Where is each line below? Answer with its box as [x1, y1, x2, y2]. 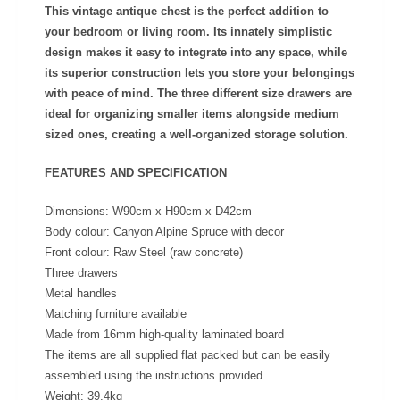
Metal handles [45, 286, 117, 300]
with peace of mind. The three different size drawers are [45, 86, 352, 100]
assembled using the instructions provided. [45, 368, 266, 382]
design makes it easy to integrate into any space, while [45, 45, 347, 59]
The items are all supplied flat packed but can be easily [45, 347, 330, 362]
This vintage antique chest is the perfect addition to [45, 4, 329, 18]
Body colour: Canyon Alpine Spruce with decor [45, 224, 284, 238]
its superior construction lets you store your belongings [45, 65, 354, 79]
